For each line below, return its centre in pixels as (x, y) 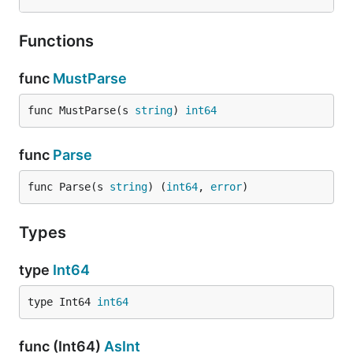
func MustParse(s (81, 110)
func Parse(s (69, 187)
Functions (58, 41)
